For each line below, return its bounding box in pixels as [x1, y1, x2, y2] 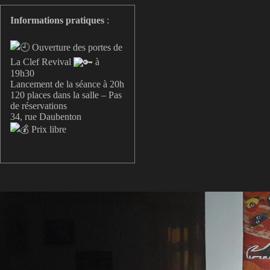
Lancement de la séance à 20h [10, 79, 124, 90]
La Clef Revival [10, 57, 74, 67]
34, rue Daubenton [10, 111, 81, 122]
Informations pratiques [10, 15, 104, 26]
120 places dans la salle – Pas [10, 90, 122, 101]
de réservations [10, 101, 67, 111]
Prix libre [29, 124, 66, 135]
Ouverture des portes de [30, 42, 122, 53]
